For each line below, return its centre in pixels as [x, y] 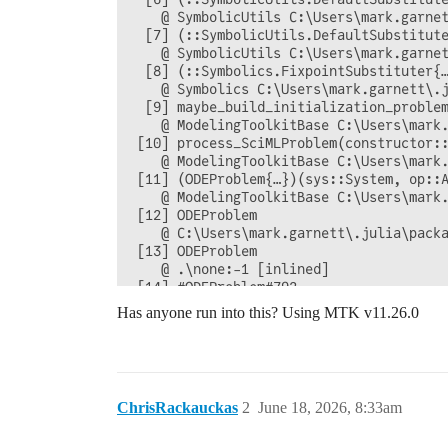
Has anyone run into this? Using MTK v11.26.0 [268, 312]
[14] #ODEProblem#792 [213, 287]
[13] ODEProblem [193, 251]
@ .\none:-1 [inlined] [229, 269]
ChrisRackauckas [177, 407]
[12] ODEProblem [193, 215]
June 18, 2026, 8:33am [330, 407]
